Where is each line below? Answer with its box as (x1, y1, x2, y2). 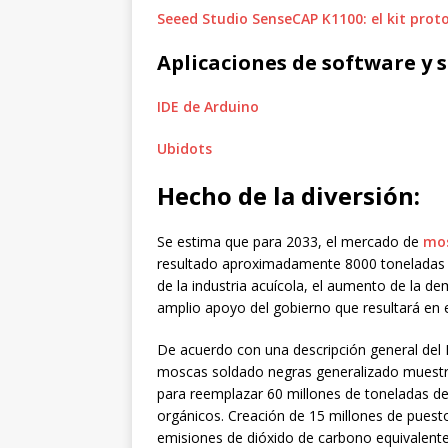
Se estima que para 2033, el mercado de (157, 231, 423, 251)
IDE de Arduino (157, 96, 259, 116)
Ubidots (157, 138, 212, 158)
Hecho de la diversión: (157, 178, 420, 212)
